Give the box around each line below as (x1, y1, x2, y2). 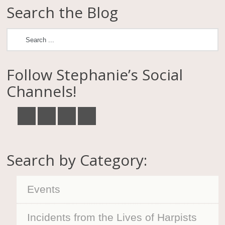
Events (27, 183, 61, 195)
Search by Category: (7, 149, 148, 170)
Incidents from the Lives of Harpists (27, 211, 197, 223)
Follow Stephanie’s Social (7, 64, 183, 85)
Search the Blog (7, 2, 119, 23)
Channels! (7, 81, 77, 102)
